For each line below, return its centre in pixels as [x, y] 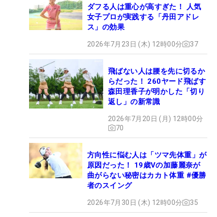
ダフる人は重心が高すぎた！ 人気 [144, 7]
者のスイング [110, 185]
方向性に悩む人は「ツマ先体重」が [147, 155]
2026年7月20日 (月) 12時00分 [156, 118]
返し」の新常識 [134, 101]
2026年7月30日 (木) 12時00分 [135, 202]
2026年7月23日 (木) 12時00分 [135, 44]
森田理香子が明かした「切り [157, 91]
